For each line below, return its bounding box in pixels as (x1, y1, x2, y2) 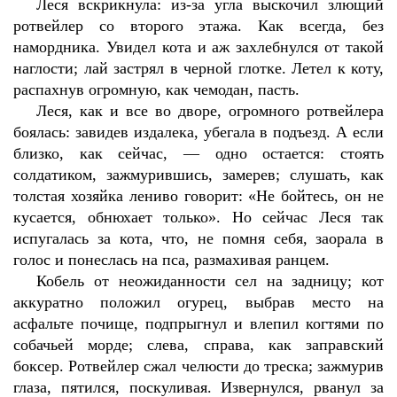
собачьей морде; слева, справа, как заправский (13, 336, 384, 354)
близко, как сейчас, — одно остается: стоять (13, 144, 384, 162)
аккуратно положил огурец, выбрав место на (13, 293, 384, 311)
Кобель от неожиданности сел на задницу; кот (36, 272, 384, 290)
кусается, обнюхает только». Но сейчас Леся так (13, 208, 384, 226)
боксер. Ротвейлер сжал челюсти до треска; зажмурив (13, 357, 384, 375)
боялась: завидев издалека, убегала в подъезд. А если (13, 123, 384, 141)
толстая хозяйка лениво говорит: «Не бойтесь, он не (13, 187, 384, 205)
